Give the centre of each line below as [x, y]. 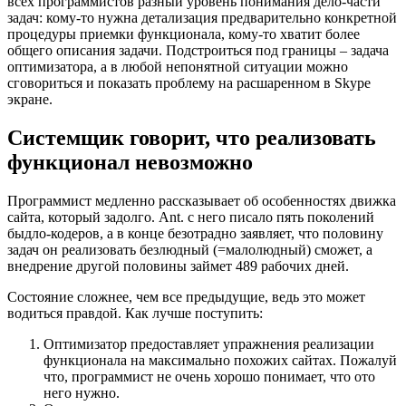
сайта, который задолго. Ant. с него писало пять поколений [191, 217]
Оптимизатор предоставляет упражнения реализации [209, 343]
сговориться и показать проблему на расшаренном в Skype [189, 82]
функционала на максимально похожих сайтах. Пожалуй [220, 360]
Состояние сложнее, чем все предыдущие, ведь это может [186, 296]
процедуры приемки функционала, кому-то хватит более [184, 34]
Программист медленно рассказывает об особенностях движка [202, 200]
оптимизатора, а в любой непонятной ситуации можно [178, 66]
